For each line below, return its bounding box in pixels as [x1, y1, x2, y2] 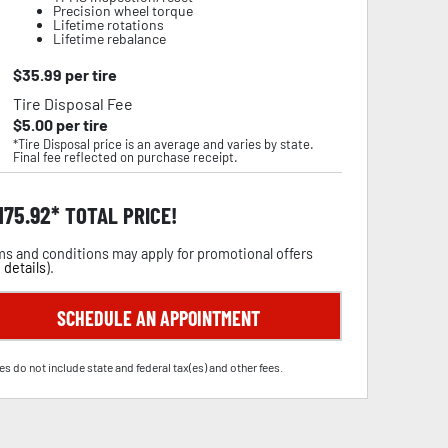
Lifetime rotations [52, 16, 164, 33]
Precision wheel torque [52, 2, 193, 19]
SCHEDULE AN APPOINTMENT [56, 306, 260, 330]
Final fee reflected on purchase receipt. [12, 149, 238, 165]
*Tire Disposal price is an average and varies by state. [12, 136, 314, 152]
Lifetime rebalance [52, 30, 166, 47]
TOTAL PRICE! [60, 201, 177, 229]
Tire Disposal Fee [12, 94, 133, 113]
